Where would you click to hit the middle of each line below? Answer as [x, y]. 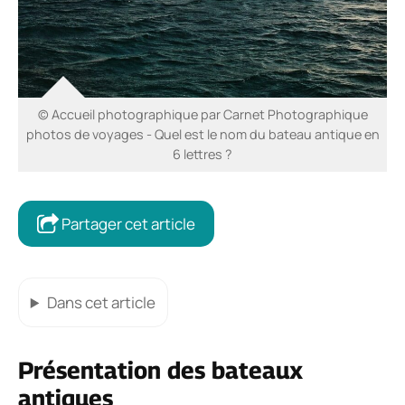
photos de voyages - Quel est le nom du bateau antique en [202, 135]
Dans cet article [101, 302]
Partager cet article [127, 224]
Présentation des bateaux [160, 370]
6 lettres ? [202, 155]
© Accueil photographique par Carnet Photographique [202, 115]
